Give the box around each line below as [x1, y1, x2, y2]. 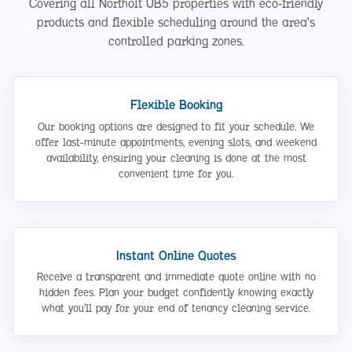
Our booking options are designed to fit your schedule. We [38, 119, 314, 134]
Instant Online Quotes [115, 247, 236, 263]
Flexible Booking [130, 97, 222, 113]
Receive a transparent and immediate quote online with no [36, 270, 316, 284]
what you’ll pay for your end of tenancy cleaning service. [42, 302, 310, 316]
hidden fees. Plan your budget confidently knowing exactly [38, 286, 313, 300]
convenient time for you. [119, 167, 233, 181]
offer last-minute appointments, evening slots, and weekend [35, 135, 317, 149]
